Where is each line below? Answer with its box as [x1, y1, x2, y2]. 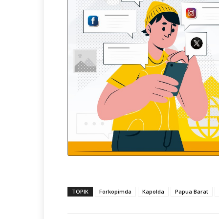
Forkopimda [99, 188, 131, 195]
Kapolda [142, 188, 164, 195]
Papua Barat [175, 188, 208, 195]
